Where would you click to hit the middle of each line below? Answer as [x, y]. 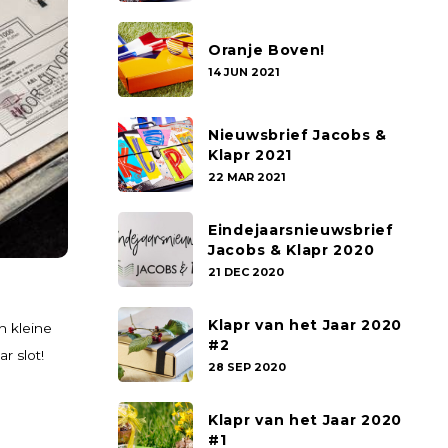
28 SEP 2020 [247, 366]
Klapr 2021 [250, 154]
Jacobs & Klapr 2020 [291, 249]
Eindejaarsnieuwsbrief [301, 229]
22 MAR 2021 [247, 176]
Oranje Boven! [267, 49]
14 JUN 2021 [244, 71]
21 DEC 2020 [246, 271]
